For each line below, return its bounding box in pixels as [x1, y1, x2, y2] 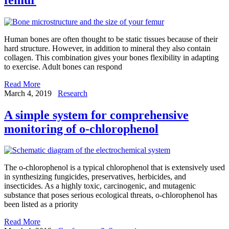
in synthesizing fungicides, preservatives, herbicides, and [4, 172, 186, 181]
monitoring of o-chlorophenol [4, 122, 158, 135]
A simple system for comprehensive [4, 108, 189, 122]
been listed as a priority [4, 200, 78, 209]
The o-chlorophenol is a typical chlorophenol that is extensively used [4, 163, 225, 172]
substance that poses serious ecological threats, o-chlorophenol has [4, 191, 217, 200]
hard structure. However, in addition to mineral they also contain [4, 43, 211, 53]
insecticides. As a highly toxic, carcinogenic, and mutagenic [4, 181, 196, 191]
